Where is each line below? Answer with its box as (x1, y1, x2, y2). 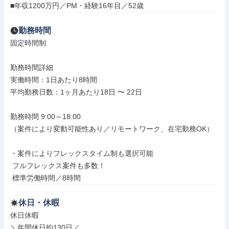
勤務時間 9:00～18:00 (10, 112, 81, 121)
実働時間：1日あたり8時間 (10, 76, 97, 84)
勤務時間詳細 (10, 63, 53, 72)
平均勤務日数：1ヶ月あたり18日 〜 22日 (10, 88, 142, 96)
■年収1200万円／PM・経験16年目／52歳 (10, 2, 144, 10)
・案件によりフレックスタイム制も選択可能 (10, 149, 153, 157)
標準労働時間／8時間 (12, 174, 81, 182)
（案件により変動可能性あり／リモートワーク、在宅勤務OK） (10, 125, 214, 133)
